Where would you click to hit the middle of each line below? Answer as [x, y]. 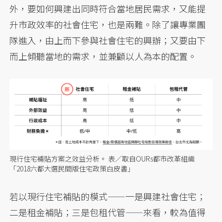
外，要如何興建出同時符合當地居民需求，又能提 [108, 8]
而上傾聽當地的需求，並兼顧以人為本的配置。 [103, 56]
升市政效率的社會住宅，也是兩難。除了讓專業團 [108, 24]
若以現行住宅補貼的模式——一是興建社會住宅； [108, 196]
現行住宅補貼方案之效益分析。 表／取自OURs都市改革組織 [102, 159]
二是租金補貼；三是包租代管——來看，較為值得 [108, 212]
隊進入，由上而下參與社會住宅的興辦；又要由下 [108, 40]
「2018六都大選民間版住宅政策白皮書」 [72, 169]
